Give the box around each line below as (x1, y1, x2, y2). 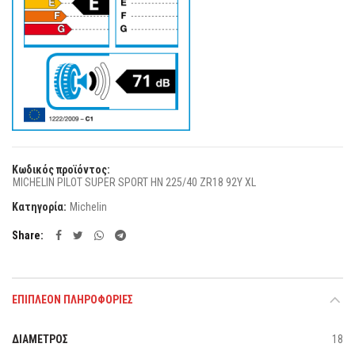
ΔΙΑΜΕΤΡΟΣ (12, 333, 68, 345)
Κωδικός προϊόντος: (12, 163, 110, 176)
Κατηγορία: (12, 200, 69, 213)
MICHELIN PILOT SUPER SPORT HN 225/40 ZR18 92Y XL (13, 176, 256, 189)
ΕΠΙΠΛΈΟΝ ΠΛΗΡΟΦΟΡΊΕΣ (12, 293, 133, 306)
